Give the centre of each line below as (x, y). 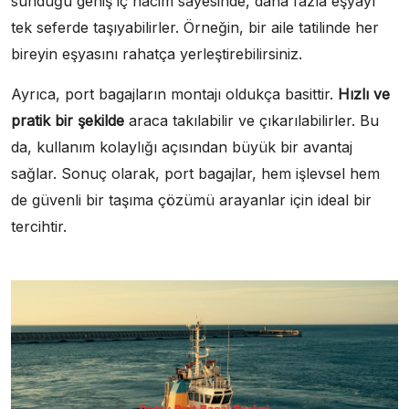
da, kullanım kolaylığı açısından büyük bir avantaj (182, 147)
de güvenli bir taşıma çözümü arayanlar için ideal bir (191, 199)
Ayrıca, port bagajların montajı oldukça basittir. (174, 94)
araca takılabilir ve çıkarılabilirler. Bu (252, 120)
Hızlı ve (364, 94)
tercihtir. (39, 226)
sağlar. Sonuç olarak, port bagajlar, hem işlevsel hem (195, 173)
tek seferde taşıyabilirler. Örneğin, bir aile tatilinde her (195, 27)
